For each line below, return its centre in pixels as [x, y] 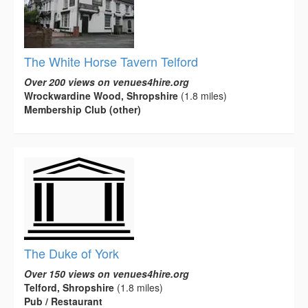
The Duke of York [71, 253]
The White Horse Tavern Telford [111, 62]
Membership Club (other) [82, 110]
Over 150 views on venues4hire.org [107, 274]
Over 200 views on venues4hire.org [107, 82]
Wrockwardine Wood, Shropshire [101, 96]
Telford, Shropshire [69, 288]
